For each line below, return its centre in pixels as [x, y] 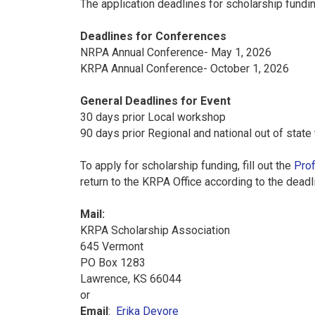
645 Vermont [112, 246]
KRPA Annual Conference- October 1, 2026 [185, 68]
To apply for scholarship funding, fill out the [187, 165]
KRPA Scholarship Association [155, 230]
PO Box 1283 [113, 262]
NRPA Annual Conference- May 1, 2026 [176, 52]
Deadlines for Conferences [153, 36]
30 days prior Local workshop [153, 117]
